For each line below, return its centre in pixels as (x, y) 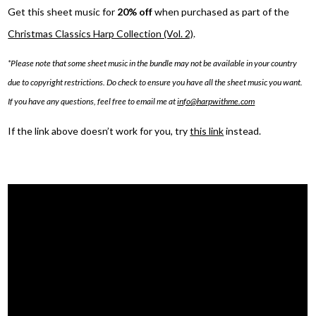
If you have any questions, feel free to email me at (93, 101)
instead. (243, 131)
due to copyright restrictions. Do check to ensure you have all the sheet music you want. (156, 82)
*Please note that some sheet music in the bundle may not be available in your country (153, 63)
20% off (135, 11)
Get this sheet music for (63, 11)
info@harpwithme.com (216, 101)
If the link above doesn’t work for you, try (99, 131)
